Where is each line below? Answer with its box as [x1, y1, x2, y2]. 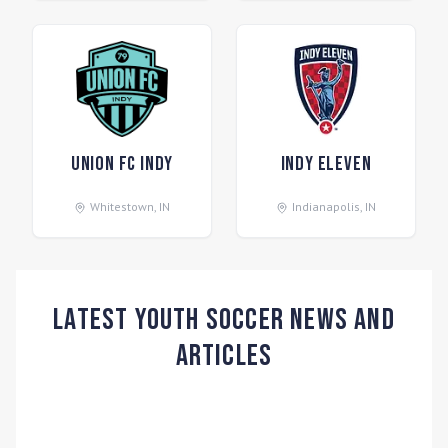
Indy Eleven [280, 152, 372, 176]
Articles [175, 338, 273, 374]
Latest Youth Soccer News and [53, 302, 395, 338]
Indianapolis [292, 199, 360, 214]
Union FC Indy [70, 152, 174, 176]
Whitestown [90, 199, 154, 214]
